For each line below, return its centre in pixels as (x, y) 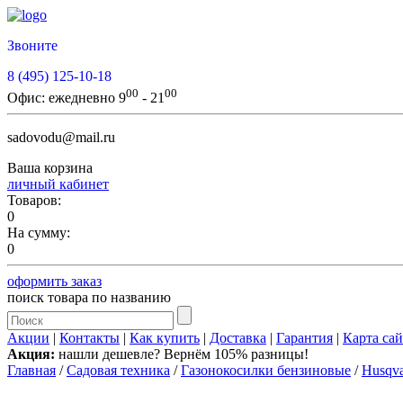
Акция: (31, 354)
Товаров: (34, 201)
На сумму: (39, 233)
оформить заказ (54, 282)
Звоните (32, 45)
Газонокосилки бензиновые (266, 371)
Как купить (165, 338)
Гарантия (304, 338)
